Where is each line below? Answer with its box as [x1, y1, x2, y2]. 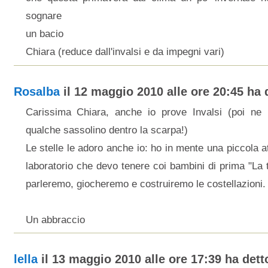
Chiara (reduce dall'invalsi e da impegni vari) [25, 46, 224, 57]
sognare [25, 10, 62, 22]
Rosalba [13, 84, 60, 98]
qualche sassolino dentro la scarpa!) [25, 124, 188, 136]
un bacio [25, 28, 63, 39]
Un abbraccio [25, 214, 85, 226]
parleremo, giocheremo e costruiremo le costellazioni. [25, 178, 266, 190]
